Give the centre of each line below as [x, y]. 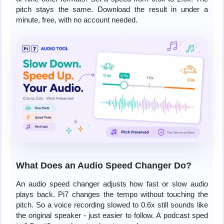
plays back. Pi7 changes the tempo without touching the [112, 194]
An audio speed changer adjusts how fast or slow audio [112, 183]
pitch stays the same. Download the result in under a [112, 9]
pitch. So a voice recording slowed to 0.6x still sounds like [112, 204]
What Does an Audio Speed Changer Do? [103, 165]
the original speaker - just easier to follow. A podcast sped [112, 215]
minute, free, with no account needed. [76, 20]
